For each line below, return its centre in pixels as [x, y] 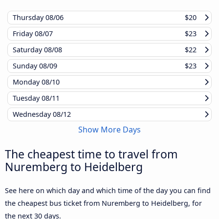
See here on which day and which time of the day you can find [108, 191]
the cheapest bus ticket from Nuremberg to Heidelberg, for [103, 203]
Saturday [28, 50]
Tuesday [27, 98]
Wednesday [33, 114]
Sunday [26, 66]
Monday [27, 82]
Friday [24, 34]
